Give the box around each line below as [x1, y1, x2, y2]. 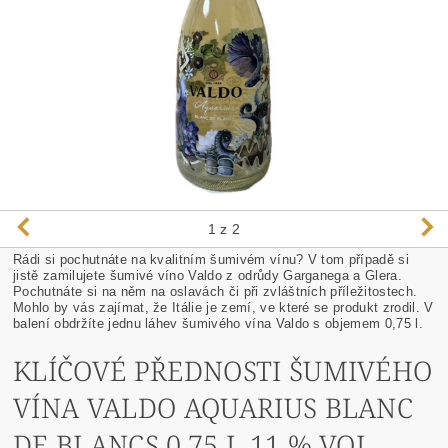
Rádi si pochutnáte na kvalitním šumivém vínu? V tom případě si [13, 251, 409, 267]
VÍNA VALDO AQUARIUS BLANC [13, 388, 414, 426]
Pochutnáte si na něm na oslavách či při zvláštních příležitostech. [13, 283, 418, 299]
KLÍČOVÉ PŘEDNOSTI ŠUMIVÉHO [13, 351, 433, 389]
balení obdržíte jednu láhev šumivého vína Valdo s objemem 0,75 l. [13, 315, 423, 331]
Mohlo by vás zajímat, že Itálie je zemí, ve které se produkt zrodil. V [13, 299, 434, 315]
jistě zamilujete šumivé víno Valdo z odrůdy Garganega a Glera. [13, 267, 402, 283]
